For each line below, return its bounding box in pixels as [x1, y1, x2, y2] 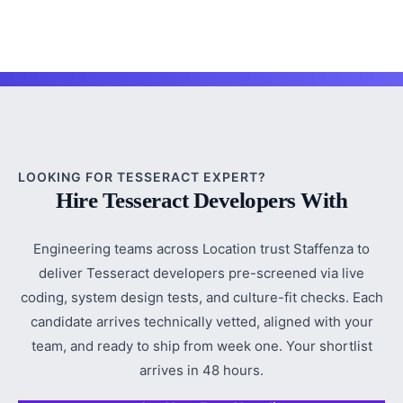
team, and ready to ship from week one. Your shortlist [31, 337, 372, 354]
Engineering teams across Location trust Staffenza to [33, 240, 370, 257]
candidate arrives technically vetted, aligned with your [30, 313, 373, 330]
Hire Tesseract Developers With [56, 188, 347, 212]
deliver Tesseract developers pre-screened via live [39, 264, 364, 282]
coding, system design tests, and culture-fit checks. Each [20, 289, 383, 306]
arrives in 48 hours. [139, 362, 264, 379]
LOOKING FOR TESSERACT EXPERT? [18, 169, 266, 184]
